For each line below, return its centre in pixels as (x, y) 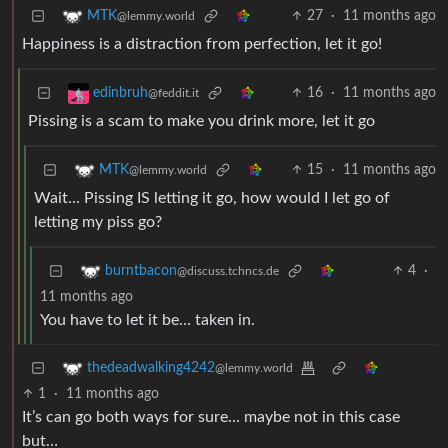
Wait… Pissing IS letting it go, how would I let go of (212, 198)
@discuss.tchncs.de (228, 271)
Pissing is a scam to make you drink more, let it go (201, 121)
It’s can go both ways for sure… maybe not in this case (211, 417)
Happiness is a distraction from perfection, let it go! (202, 44)
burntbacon (141, 271)
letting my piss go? (98, 222)
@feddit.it (173, 93)
